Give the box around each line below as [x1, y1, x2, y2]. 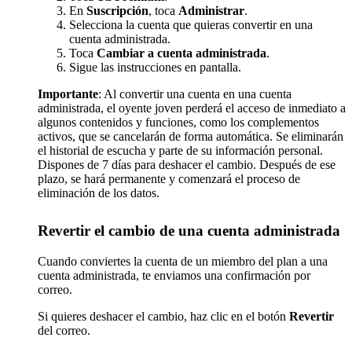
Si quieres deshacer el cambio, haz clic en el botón [38, 309, 289, 323]
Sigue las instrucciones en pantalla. [69, 60, 241, 75]
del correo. [38, 323, 90, 337]
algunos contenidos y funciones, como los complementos [38, 115, 319, 130]
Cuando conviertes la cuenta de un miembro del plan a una [38, 254, 328, 268]
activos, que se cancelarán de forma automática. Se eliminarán [38, 130, 343, 144]
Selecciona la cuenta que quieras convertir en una [69, 18, 313, 32]
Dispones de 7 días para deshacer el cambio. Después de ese [38, 158, 335, 172]
